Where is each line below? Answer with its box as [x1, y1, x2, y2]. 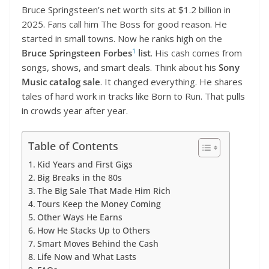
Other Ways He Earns [37, 212, 122, 223]
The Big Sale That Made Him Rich [37, 186, 171, 197]
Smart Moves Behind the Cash [37, 238, 159, 250]
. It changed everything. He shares [100, 75, 243, 88]
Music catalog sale [22, 75, 100, 88]
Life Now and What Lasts [37, 252, 136, 263]
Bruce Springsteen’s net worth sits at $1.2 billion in [22, 3, 231, 16]
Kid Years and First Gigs [37, 159, 133, 171]
